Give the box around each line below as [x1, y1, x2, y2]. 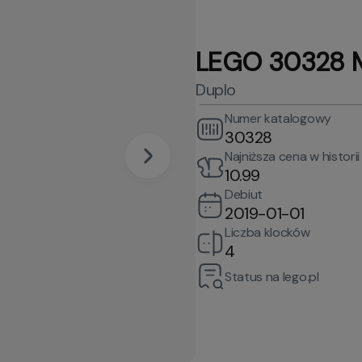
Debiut [225, 186, 263, 203]
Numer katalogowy [225, 110, 331, 127]
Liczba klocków [225, 224, 310, 241]
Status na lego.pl [225, 267, 319, 285]
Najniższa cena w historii [225, 148, 360, 165]
